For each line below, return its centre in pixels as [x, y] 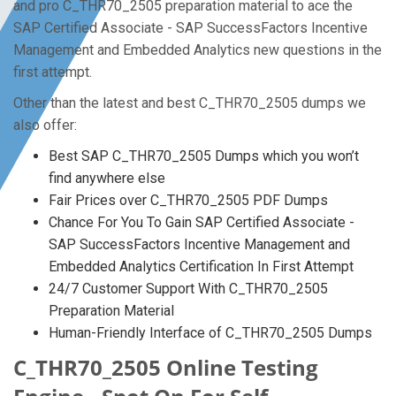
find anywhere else [107, 178]
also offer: [45, 125]
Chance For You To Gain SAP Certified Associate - [202, 222]
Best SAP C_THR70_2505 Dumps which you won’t [204, 156]
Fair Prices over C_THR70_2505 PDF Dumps [188, 200]
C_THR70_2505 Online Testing [166, 367]
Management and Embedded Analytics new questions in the [198, 50]
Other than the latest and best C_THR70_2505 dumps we [190, 103]
